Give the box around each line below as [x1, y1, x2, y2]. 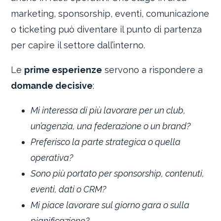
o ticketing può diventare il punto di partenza [11, 24, 202, 35]
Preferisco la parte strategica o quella [31, 137, 181, 147]
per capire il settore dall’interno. [11, 40, 146, 51]
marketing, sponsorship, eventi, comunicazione [11, 8, 210, 19]
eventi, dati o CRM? [31, 184, 107, 195]
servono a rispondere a [102, 65, 203, 75]
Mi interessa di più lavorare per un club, [31, 105, 186, 116]
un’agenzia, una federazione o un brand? [31, 121, 191, 132]
